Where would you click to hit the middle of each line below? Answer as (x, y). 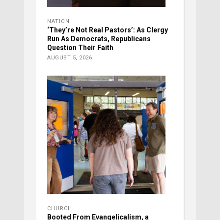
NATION (58, 22)
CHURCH (60, 209)
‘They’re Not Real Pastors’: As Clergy (108, 30)
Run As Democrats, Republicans (99, 39)
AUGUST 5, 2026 (69, 58)
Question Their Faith (80, 48)
